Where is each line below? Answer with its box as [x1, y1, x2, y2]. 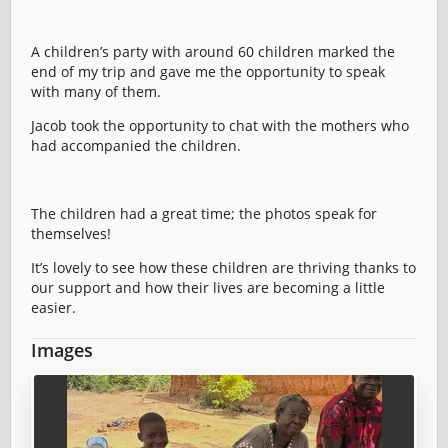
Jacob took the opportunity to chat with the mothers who [31, 116, 409, 135]
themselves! [31, 224, 111, 243]
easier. [31, 298, 76, 317]
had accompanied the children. [31, 136, 241, 155]
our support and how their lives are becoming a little [31, 278, 385, 297]
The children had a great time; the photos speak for [31, 204, 377, 223]
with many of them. [31, 82, 161, 101]
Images [31, 338, 93, 362]
